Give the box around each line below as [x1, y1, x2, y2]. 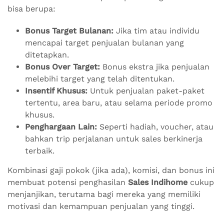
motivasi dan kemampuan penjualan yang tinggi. [7, 201, 194, 211]
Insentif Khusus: [25, 86, 87, 96]
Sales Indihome [128, 177, 187, 187]
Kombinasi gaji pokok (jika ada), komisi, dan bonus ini [7, 165, 214, 175]
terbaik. [25, 146, 54, 156]
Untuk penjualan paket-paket [87, 86, 204, 96]
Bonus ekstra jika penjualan [100, 62, 209, 72]
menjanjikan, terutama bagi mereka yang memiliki [7, 189, 200, 199]
